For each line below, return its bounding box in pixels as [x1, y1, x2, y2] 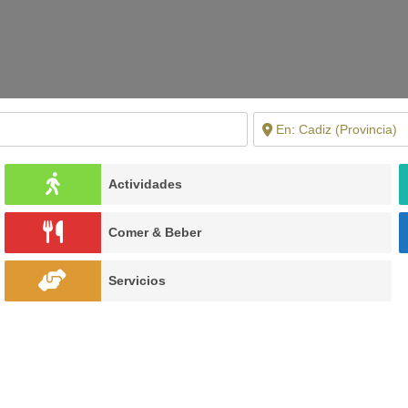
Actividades [108, 177, 182, 191]
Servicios [108, 273, 166, 288]
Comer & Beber [108, 225, 201, 240]
